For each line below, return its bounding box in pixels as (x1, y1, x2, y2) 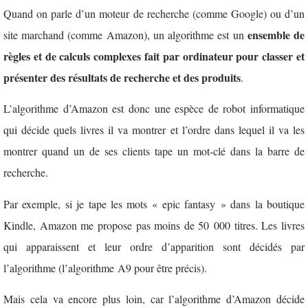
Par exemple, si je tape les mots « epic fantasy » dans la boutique (3, 196, 305, 211)
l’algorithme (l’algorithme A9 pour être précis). (3, 260, 207, 275)
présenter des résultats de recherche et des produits (3, 69, 241, 85)
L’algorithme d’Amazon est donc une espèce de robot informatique (3, 101, 305, 116)
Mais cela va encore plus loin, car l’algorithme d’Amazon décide (3, 291, 305, 307)
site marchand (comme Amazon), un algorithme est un (3, 27, 247, 42)
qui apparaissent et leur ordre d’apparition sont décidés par (3, 239, 305, 254)
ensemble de (247, 27, 305, 43)
